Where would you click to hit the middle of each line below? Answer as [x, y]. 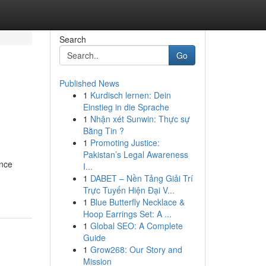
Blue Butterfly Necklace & [137, 202]
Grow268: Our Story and [136, 249]
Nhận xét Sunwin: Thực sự [140, 119]
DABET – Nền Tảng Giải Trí [141, 178]
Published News [89, 83]
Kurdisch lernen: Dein [130, 95]
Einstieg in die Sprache [126, 107]
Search [72, 39]
